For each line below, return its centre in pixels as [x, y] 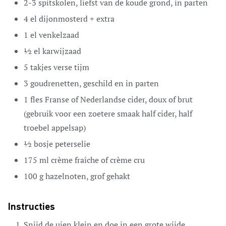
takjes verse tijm [60, 67]
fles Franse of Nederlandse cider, [89, 99]
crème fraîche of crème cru [98, 160]
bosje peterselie [62, 144]
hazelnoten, [67, 176]
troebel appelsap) [55, 127]
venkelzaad [59, 35]
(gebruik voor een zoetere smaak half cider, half [108, 113]
